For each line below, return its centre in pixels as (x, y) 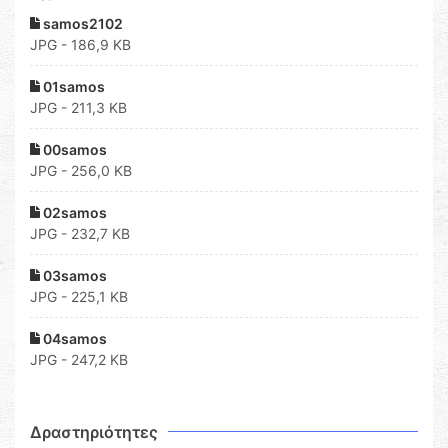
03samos (73, 276)
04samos (73, 339)
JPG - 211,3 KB (78, 108)
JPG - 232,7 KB (80, 234)
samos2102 (81, 24)
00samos (73, 150)
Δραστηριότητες (94, 432)
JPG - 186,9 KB (80, 45)
